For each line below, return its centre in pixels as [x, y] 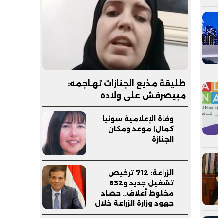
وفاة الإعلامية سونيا [138, 118]
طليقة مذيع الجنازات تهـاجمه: [127, 83]
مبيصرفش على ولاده [143, 95]
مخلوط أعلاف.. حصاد [137, 193]
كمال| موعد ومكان [141, 129]
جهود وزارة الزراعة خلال [134, 203]
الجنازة [163, 139]
